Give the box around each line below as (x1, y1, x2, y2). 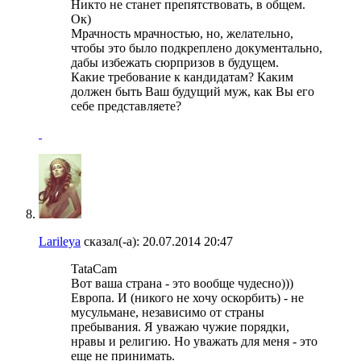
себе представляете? (71, 98, 181, 113)
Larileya (39, 234, 81, 248)
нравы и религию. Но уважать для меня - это (71, 334, 317, 348)
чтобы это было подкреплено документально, (71, 40, 322, 55)
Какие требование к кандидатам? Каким (71, 69, 293, 84)
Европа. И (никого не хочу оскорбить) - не (71, 290, 304, 305)
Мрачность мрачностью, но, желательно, (71, 26, 293, 40)
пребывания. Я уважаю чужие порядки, (71, 319, 289, 334)
